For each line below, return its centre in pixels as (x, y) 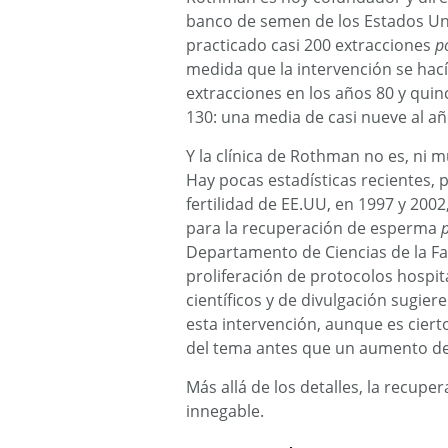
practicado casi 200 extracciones (310, 45)
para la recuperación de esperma (313, 228)
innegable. (225, 411)
